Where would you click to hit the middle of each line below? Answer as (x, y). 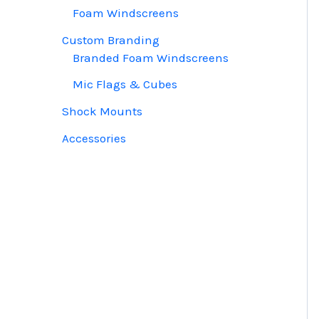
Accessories (94, 138)
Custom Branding (111, 40)
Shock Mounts (102, 111)
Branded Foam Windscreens (151, 57)
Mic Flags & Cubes (125, 84)
